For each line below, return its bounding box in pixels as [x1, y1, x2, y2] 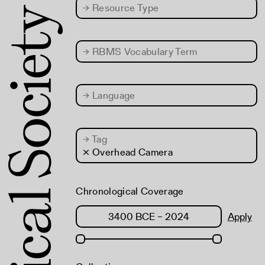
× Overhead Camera [83, 145, 173, 159]
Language [89, 88, 135, 102]
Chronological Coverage [76, 184, 184, 198]
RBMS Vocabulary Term [89, 44, 198, 59]
